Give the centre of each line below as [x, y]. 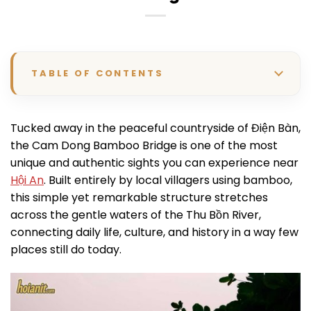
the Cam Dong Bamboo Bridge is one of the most [144, 145]
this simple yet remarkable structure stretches [139, 197]
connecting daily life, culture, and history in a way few [154, 232]
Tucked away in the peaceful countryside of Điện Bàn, [155, 128]
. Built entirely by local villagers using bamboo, [168, 180]
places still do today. [66, 249]
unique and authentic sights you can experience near [154, 162]
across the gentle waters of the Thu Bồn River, [136, 215]
